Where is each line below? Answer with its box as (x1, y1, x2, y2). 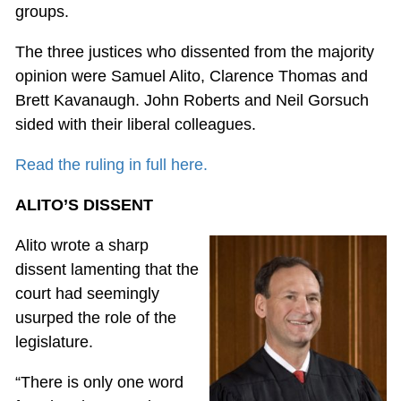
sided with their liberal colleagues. (14, 115, 256, 134)
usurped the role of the (14, 309, 176, 328)
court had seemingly (14, 285, 159, 303)
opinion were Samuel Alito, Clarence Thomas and (14, 67, 368, 86)
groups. (14, 3, 69, 21)
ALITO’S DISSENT (14, 196, 153, 215)
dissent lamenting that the (14, 260, 199, 279)
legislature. (14, 333, 93, 352)
